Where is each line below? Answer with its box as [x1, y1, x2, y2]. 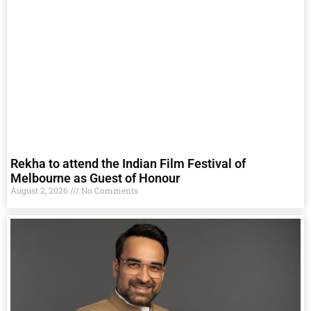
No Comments [79, 185, 138, 196]
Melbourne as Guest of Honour [10, 171, 180, 186]
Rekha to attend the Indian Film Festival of [10, 156, 246, 171]
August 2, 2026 [10, 185, 70, 196]
